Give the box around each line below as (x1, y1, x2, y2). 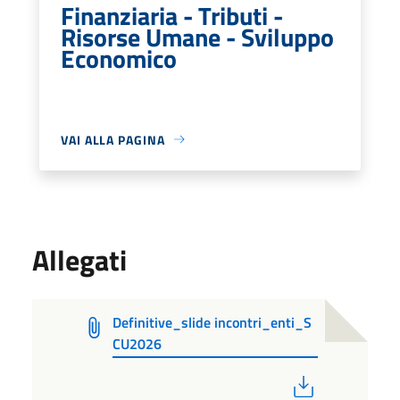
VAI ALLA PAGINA (61, 129, 165, 149)
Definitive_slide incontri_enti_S (112, 311, 312, 333)
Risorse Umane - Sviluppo (61, 17, 334, 56)
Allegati (32, 237, 127, 281)
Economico (61, 38, 177, 78)
